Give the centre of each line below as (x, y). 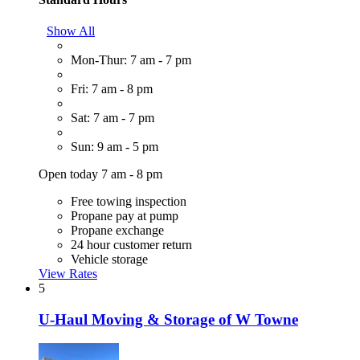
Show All (71, 31)
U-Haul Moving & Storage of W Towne (168, 319)
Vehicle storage (109, 259)
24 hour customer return (131, 244)
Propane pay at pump (125, 215)
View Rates (68, 273)
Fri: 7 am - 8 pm (112, 88)
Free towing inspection (129, 201)
